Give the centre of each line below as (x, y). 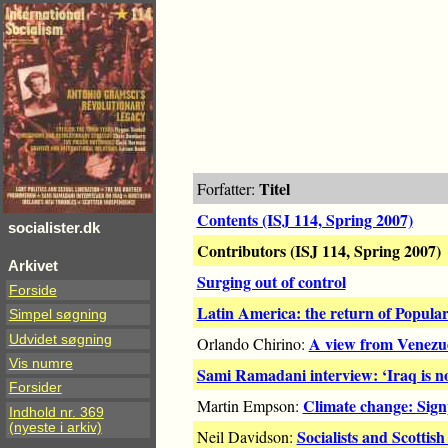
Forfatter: (227, 189)
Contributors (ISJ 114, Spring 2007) (318, 251)
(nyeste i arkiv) (55, 427)
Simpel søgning (57, 315)
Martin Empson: (249, 406)
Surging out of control (271, 282)
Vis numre (40, 364)
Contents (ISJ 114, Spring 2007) (304, 220)
